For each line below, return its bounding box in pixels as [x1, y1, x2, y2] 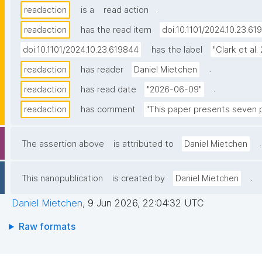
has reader [81, 64, 123, 75]
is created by [112, 173, 165, 184]
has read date [81, 84, 136, 95]
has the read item [81, 25, 151, 36]
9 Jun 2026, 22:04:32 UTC [88, 197, 204, 209]
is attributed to [113, 139, 174, 150]
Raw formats [18, 220, 75, 233]
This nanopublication [22, 173, 103, 184]
